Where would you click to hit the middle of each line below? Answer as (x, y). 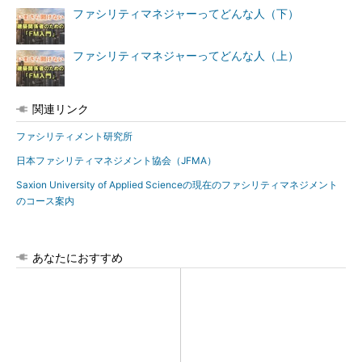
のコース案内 (45, 201)
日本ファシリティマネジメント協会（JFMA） (116, 160)
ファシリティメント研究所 (74, 136)
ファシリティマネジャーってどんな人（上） (186, 56)
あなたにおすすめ (78, 257)
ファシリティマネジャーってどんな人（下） (186, 14)
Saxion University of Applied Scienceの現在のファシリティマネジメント (177, 185)
